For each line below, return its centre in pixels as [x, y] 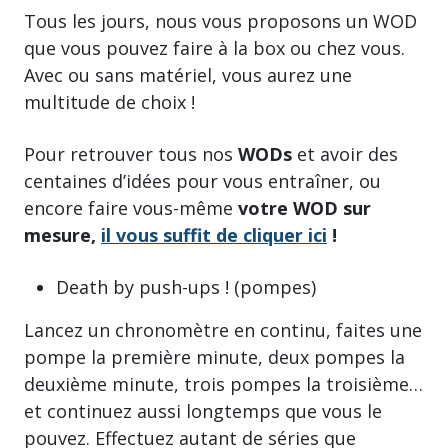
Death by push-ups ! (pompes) [186, 286]
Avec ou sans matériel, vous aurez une [188, 74]
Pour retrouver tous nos [128, 153]
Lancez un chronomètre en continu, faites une [223, 329]
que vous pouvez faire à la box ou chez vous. [214, 47]
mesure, [62, 234]
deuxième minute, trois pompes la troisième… [223, 383]
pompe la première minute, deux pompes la [214, 356]
